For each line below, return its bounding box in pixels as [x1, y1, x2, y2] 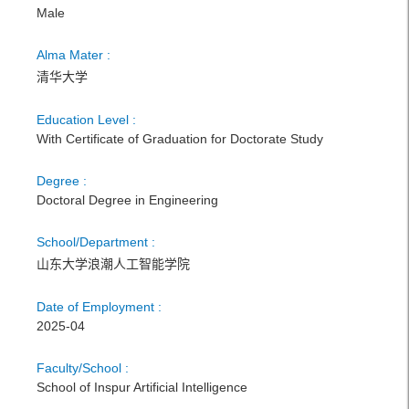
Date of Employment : [37, 299, 162, 314]
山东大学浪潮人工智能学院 [37, 257, 190, 271]
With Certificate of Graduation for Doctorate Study [37, 131, 323, 146]
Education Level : [37, 112, 136, 127]
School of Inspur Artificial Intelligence [37, 380, 247, 394]
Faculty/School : [37, 361, 129, 375]
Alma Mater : [37, 47, 110, 62]
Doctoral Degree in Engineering [37, 193, 218, 207]
